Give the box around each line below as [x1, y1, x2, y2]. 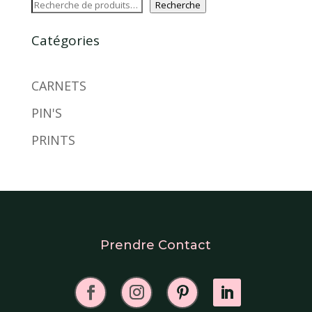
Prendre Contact [100, 237, 211, 253]
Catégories [31, 31, 100, 49]
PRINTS [31, 131, 75, 148]
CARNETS [31, 77, 86, 94]
